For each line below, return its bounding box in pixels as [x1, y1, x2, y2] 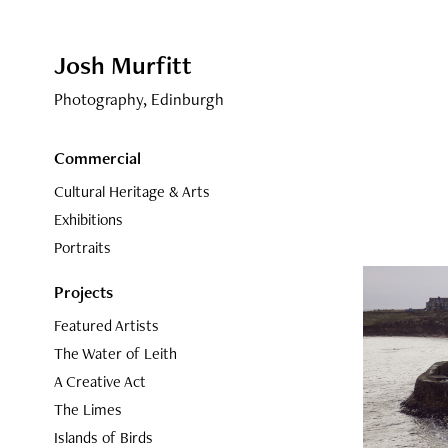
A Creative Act [53, 371, 146, 392]
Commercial [53, 147, 141, 169]
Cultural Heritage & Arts [53, 181, 210, 202]
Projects [53, 281, 113, 303]
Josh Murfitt [53, 48, 192, 82]
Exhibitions [53, 209, 123, 230]
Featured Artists [53, 315, 159, 336]
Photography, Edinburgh [53, 88, 224, 110]
